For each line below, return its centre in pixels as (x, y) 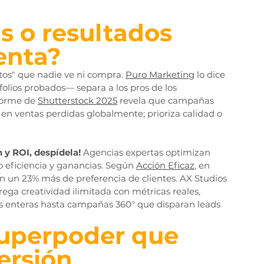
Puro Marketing (160, 75)
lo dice (211, 75)
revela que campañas (167, 101)
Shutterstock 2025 (77, 101)
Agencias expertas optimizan (147, 153)
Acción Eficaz (165, 166)
